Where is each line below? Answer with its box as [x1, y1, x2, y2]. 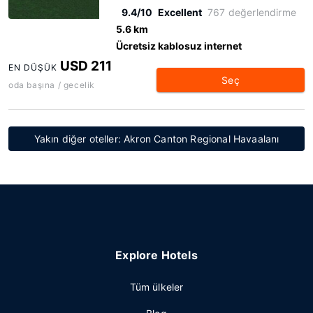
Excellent [158, 6, 202, 18]
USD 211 [60, 58, 112, 74]
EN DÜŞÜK [8, 62, 57, 73]
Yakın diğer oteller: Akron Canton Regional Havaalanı [34, 133, 279, 145]
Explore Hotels [115, 248, 198, 262]
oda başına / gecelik [8, 80, 95, 90]
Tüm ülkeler [129, 281, 184, 293]
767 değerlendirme [208, 6, 296, 18]
